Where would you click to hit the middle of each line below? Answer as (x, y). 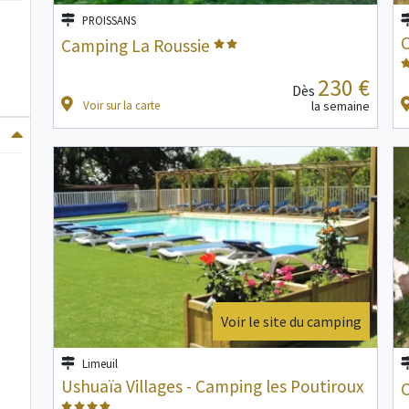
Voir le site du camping (291, 322)
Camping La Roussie (137, 46)
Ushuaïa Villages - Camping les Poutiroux (213, 387)
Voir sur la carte (120, 105)
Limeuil (100, 364)
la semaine (341, 106)
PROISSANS (109, 21)
